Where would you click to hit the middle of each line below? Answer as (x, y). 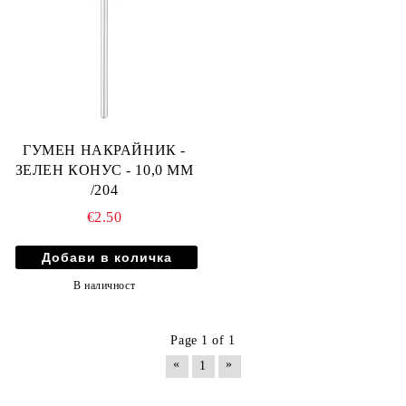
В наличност (104, 285)
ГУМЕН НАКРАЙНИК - (104, 150)
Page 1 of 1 (203, 340)
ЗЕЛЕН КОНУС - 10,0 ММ (104, 169)
